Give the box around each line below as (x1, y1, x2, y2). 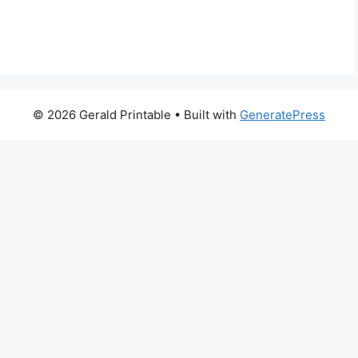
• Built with (171, 107, 240, 122)
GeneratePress (240, 107, 325, 122)
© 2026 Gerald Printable (33, 107, 171, 122)
